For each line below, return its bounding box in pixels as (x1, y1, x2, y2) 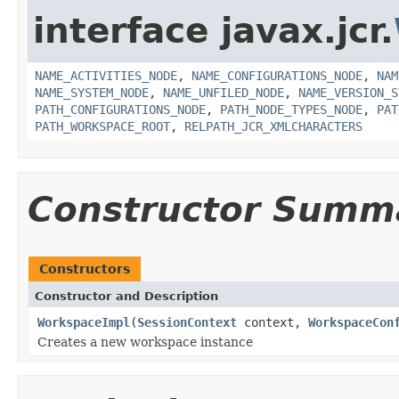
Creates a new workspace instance (37, 334, 253, 349)
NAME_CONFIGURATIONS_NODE (191, 68, 362, 83)
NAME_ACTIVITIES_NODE (35, 68, 177, 83)
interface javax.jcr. (33, 10, 394, 51)
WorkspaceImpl (37, 314, 130, 330)
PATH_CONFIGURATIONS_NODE (35, 102, 206, 117)
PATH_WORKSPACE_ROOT (35, 118, 170, 134)
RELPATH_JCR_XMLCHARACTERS (184, 118, 362, 134)
